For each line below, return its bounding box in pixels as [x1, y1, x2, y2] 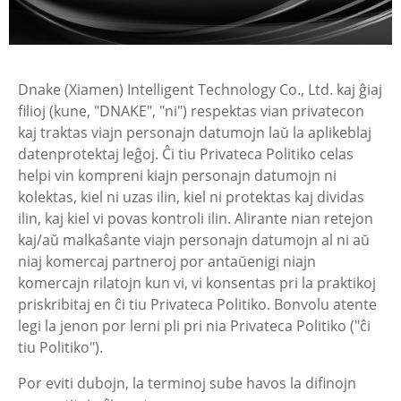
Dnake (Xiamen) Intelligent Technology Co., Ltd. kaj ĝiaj [18, 80, 382, 99]
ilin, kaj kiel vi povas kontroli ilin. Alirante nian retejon [18, 209, 373, 228]
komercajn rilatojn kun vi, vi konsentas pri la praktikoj [18, 273, 376, 293]
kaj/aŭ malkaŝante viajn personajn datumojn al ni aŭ [18, 230, 370, 250]
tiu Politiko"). [18, 337, 103, 357]
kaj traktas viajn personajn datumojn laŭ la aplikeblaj [18, 123, 371, 142]
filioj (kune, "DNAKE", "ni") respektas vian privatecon [18, 101, 364, 121]
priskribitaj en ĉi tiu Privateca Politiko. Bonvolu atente [18, 294, 377, 314]
